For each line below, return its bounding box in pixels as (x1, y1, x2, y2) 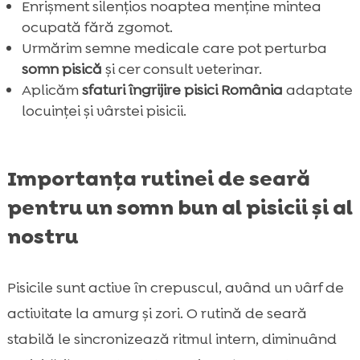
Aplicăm (21, 80, 82, 100)
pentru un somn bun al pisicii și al (6, 194, 353, 222)
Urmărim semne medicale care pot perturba (21, 39, 327, 59)
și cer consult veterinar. (101, 59, 262, 80)
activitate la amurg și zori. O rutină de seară (6, 304, 307, 324)
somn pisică (21, 59, 102, 80)
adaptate (282, 80, 353, 100)
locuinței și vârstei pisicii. (21, 101, 186, 121)
